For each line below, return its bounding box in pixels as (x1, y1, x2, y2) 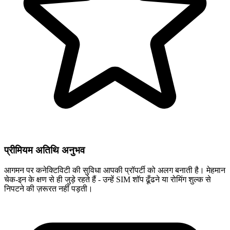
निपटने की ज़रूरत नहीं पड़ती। (4, 184, 93, 193)
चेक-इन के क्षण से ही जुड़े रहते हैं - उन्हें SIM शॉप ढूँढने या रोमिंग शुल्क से (4, 175, 211, 184)
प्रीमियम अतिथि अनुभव (4, 145, 85, 156)
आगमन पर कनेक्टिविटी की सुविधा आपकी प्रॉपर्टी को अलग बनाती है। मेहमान (4, 165, 225, 175)
